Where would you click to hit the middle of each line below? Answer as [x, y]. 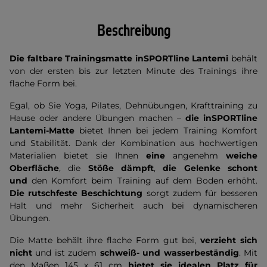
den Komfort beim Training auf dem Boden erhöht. [142, 181]
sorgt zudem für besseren [200, 193]
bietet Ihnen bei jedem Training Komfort [166, 131]
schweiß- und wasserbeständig [168, 253]
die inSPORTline [221, 118]
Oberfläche [34, 168]
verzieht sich [229, 240]
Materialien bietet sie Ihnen [78, 156]
